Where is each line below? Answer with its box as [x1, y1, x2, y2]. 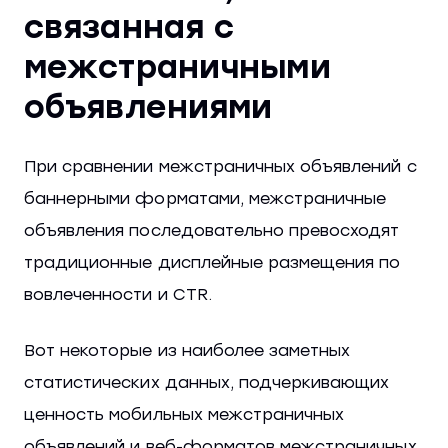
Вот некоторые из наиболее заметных [24, 340, 351, 360]
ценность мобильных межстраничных [24, 404, 345, 424]
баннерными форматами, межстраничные [24, 188, 387, 208]
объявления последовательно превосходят [24, 220, 400, 240]
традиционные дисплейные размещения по [24, 252, 401, 272]
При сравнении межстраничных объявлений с [24, 156, 417, 176]
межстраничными [24, 47, 331, 86]
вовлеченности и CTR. [24, 284, 212, 304]
